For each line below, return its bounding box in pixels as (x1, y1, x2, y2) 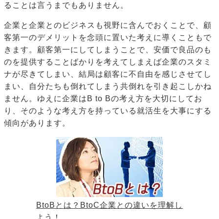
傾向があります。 (4, 119, 70, 128)
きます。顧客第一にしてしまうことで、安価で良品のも (4, 45, 212, 54)
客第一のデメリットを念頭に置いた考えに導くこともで (4, 33, 212, 42)
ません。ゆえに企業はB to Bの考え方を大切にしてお (4, 94, 202, 103)
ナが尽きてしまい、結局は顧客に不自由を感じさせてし (4, 70, 212, 79)
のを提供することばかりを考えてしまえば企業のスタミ (4, 58, 212, 66)
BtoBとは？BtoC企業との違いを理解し (36, 201, 183, 210)
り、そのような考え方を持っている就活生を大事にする (4, 107, 212, 115)
